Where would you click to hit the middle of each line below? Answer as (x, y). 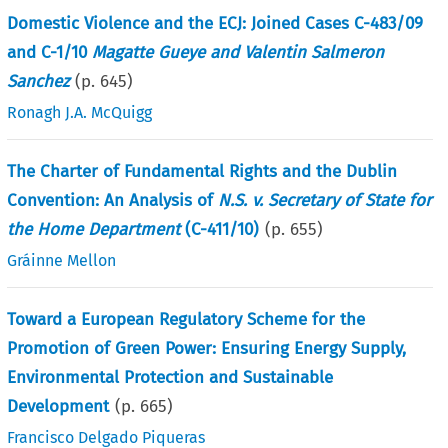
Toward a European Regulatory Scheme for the (186, 319)
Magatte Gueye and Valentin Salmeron (238, 52)
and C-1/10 (50, 52)
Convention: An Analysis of (113, 200)
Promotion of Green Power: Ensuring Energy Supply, (207, 348)
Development (58, 406)
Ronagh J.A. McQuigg (80, 112)
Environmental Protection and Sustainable (170, 377)
